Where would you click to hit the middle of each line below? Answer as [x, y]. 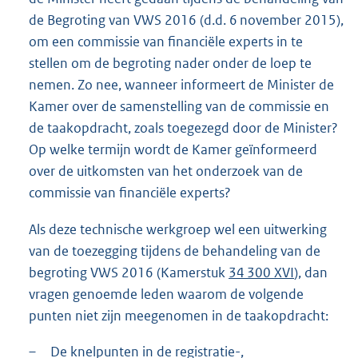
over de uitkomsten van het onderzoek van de [166, 171]
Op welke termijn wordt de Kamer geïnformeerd [173, 150]
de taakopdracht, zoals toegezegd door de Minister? [183, 128]
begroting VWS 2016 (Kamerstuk [129, 272]
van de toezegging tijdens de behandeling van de [175, 251]
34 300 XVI [261, 272]
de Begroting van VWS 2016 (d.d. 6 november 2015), [186, 20]
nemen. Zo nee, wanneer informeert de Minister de [181, 85]
